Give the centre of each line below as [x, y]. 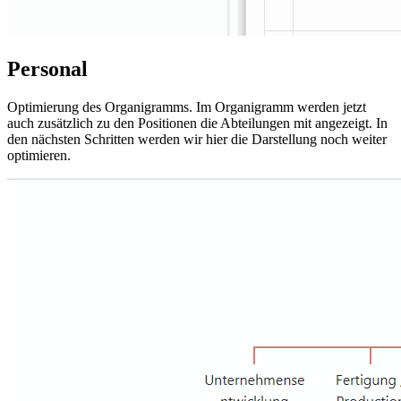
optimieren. [39, 155]
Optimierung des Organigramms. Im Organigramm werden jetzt [187, 107]
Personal [47, 68]
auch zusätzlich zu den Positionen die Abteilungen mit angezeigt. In [197, 123]
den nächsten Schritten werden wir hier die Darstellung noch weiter [197, 139]
